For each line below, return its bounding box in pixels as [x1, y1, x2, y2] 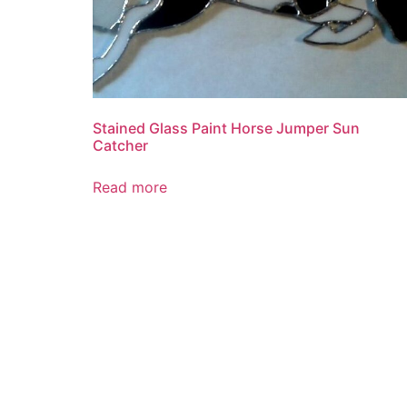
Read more [93, 177, 167, 196]
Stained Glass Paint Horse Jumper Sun [93, 118, 360, 137]
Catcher [93, 135, 148, 154]
